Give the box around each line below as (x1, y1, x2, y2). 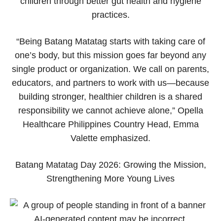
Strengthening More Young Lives (46, 173, 175, 184)
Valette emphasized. (71, 133, 150, 143)
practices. (91, 9, 130, 20)
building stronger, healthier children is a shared (19, 91, 202, 102)
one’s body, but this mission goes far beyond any (15, 50, 206, 60)
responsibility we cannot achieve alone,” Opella (18, 105, 203, 115)
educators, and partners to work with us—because (12, 77, 209, 88)
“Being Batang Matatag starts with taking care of (16, 36, 205, 46)
